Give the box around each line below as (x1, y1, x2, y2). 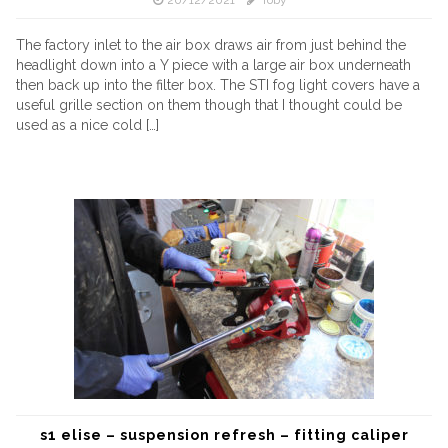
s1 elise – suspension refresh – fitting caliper (39, 427, 409, 443)
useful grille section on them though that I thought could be (16, 97, 402, 113)
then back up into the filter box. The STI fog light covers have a (16, 77, 420, 93)
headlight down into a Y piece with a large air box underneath (16, 57, 411, 73)
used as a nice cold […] (16, 117, 159, 133)
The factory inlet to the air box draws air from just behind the (16, 37, 406, 53)
